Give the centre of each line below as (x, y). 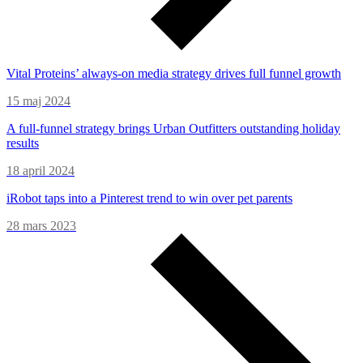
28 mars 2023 (41, 226)
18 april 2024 (41, 171)
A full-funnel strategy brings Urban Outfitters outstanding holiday (173, 129)
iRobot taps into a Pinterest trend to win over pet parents (149, 199)
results (23, 143)
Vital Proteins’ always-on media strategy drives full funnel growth (174, 74)
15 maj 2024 (38, 101)
